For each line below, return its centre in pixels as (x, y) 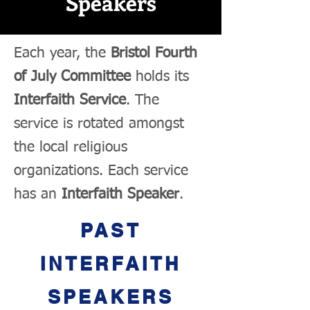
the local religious (71, 148)
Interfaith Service (70, 101)
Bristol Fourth (154, 54)
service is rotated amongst (99, 124)
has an (38, 195)
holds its (160, 77)
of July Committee (72, 77)
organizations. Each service (101, 171)
